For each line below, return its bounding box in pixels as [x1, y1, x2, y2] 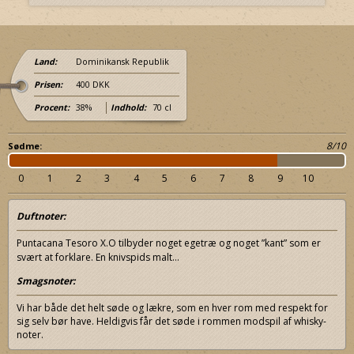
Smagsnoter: [17, 274, 75, 288]
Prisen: [34, 79, 62, 91]
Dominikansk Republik [73, 56, 169, 68]
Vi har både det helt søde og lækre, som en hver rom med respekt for [17, 301, 328, 315]
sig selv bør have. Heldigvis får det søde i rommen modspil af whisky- [17, 314, 326, 329]
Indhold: [111, 102, 146, 114]
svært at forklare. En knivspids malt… [17, 250, 179, 265]
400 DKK [73, 79, 110, 91]
